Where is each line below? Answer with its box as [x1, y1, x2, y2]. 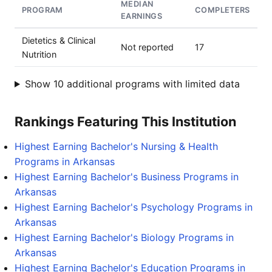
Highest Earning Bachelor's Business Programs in [15, 171, 239, 183]
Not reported [121, 42, 174, 52]
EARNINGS [121, 12, 163, 21]
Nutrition [22, 49, 56, 59]
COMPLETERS [195, 5, 250, 15]
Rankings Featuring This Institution [15, 114, 236, 129]
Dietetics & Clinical [22, 35, 95, 46]
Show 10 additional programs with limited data [24, 78, 240, 90]
